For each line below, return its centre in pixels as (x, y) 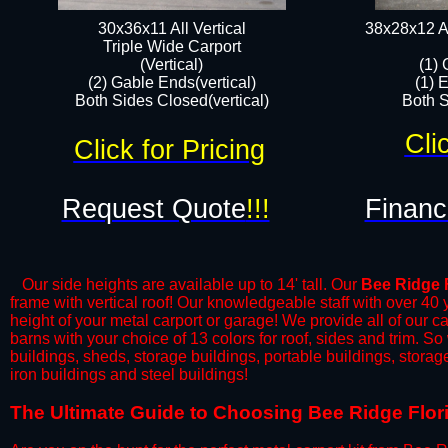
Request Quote (153, 209)
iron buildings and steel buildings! (129, 374)
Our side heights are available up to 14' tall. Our (185, 284)
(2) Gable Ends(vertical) (171, 82)
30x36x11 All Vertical (171, 28)
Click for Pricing (169, 150)
